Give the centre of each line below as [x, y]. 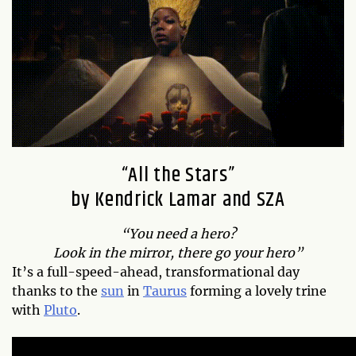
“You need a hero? [178, 234]
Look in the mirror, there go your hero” [178, 253]
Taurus [165, 291]
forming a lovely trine [257, 291]
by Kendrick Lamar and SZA [178, 200]
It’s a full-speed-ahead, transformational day [156, 272]
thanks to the [56, 291]
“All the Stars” [178, 175]
